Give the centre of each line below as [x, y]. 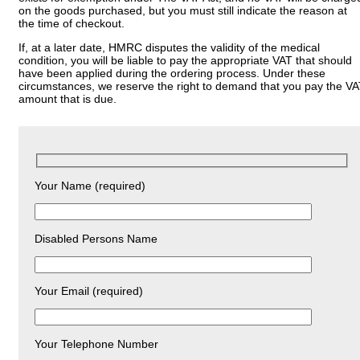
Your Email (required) [89, 291]
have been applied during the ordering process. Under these [172, 74]
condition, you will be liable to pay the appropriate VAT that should [185, 61]
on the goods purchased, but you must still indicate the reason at [183, 10]
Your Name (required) [90, 186]
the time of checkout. [72, 23]
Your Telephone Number [96, 344]
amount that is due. [67, 99]
